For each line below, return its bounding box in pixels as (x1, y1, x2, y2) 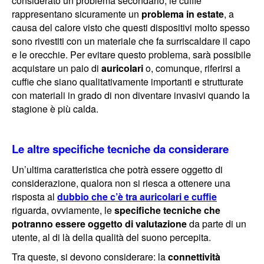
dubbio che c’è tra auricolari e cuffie (57, 189, 217, 203)
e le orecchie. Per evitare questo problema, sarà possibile (12, 47, 251, 61)
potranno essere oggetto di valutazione (12, 216, 189, 230)
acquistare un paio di (12, 61, 101, 75)
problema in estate (139, 6, 224, 21)
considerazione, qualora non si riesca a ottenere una (12, 176, 230, 190)
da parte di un (189, 216, 246, 230)
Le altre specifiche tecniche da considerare (12, 140, 229, 157)
